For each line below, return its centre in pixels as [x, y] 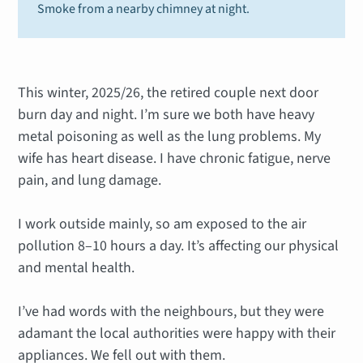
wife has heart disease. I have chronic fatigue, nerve [175, 158]
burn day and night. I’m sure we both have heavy [167, 114]
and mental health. [77, 267]
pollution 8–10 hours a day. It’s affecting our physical [179, 246]
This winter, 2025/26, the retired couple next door [169, 92]
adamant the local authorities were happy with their [177, 333]
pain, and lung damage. [90, 180]
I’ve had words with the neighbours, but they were [171, 311]
